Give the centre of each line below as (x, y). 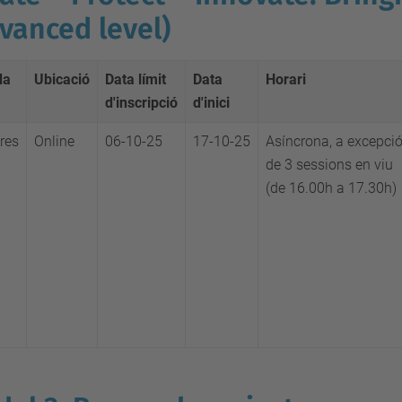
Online (54, 141)
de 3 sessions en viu (329, 165)
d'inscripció (141, 103)
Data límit (135, 79)
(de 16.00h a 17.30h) (331, 188)
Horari (286, 79)
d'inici (211, 103)
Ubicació (62, 79)
